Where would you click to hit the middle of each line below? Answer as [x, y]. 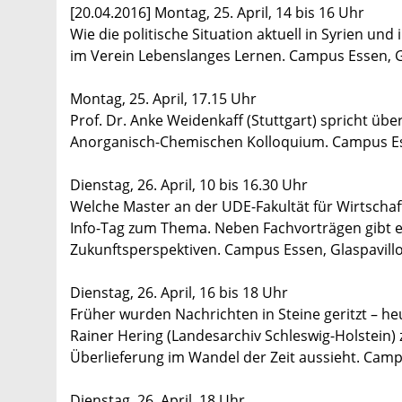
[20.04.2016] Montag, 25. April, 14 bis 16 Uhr [217, 13]
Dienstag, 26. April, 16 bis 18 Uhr [179, 293]
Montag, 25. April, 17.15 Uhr [163, 99]
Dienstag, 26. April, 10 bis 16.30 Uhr [189, 185]
